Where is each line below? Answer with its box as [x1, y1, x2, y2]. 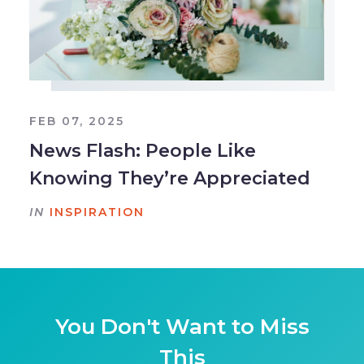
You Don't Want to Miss [54, 314, 310, 340]
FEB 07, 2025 [28, 114, 124, 129]
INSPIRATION [49, 205, 145, 220]
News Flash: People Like [28, 140, 256, 162]
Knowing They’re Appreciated [28, 167, 310, 190]
